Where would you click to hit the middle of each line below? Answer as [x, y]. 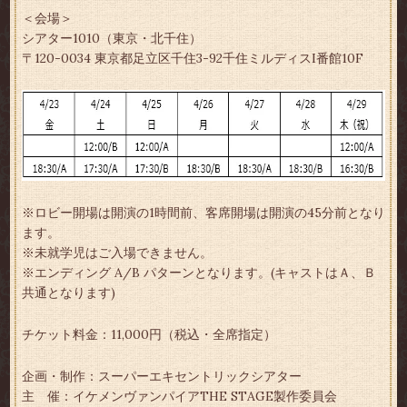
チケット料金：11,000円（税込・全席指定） [149, 335]
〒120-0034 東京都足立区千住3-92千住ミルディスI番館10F [192, 59]
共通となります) [68, 293]
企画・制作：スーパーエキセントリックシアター [161, 377]
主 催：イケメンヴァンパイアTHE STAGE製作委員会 [179, 397]
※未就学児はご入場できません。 [117, 253]
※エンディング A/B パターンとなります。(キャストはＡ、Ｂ [199, 273]
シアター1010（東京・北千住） [111, 39]
